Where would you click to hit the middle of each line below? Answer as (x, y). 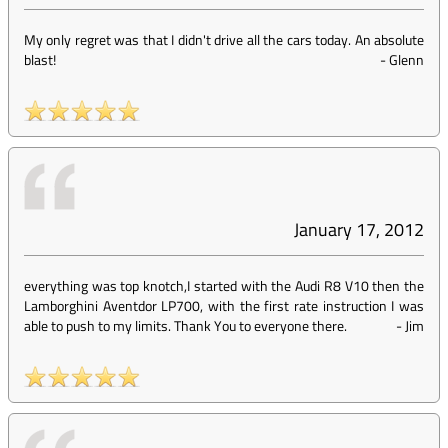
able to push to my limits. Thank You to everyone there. (185, 325)
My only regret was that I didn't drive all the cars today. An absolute (224, 39)
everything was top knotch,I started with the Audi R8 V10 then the (224, 285)
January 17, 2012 (359, 229)
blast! (40, 59)
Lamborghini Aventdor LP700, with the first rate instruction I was (224, 305)
